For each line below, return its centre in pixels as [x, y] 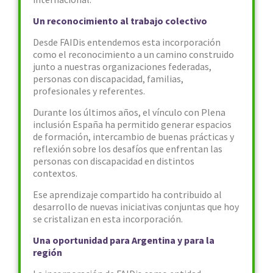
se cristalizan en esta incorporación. [108, 219]
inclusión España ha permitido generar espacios [132, 124]
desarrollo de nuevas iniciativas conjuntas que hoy [136, 207]
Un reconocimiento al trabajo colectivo [120, 21]
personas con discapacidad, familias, [108, 79]
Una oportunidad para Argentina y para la [124, 240]
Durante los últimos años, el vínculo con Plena [129, 112]
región [48, 252]
